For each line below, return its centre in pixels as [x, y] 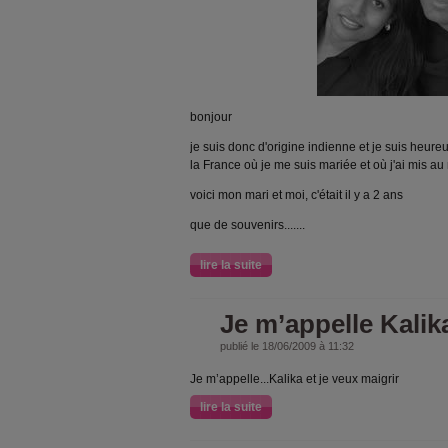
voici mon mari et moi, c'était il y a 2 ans [296, 195]
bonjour [211, 117]
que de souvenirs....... [247, 225]
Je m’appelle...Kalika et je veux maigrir [294, 379]
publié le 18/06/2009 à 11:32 [287, 346]
